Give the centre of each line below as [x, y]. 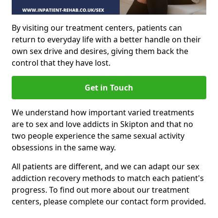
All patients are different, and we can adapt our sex [105, 166]
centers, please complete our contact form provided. [109, 201]
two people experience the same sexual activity [98, 136]
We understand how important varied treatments [103, 112]
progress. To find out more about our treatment [100, 190]
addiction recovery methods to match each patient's [108, 178]
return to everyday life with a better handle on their [106, 39]
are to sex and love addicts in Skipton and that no [102, 124]
